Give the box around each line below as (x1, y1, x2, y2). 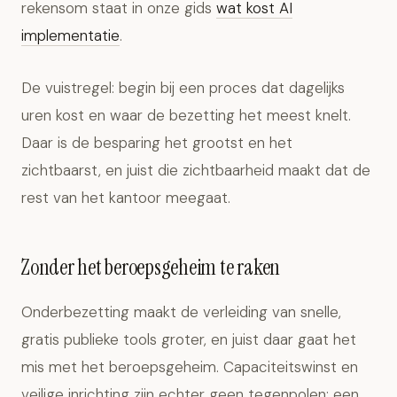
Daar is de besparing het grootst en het (21, 133, 292, 152)
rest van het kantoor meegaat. (21, 188, 230, 207)
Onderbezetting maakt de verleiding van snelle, (21, 302, 341, 322)
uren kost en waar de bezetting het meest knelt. (21, 105, 351, 125)
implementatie (21, 26, 120, 45)
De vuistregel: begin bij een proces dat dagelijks (21, 78, 345, 97)
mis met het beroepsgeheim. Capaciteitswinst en (21, 357, 358, 377)
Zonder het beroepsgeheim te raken (21, 253, 281, 281)
